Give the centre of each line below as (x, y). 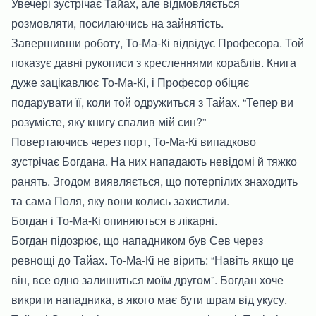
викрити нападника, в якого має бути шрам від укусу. (149, 299)
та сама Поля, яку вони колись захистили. (120, 200)
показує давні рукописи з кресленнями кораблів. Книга (154, 62)
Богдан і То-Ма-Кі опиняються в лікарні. (114, 220)
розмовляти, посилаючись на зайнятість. (117, 23)
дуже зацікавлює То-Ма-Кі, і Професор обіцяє (130, 82)
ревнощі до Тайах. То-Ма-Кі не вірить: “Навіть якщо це (153, 260)
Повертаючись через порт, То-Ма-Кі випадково (134, 141)
